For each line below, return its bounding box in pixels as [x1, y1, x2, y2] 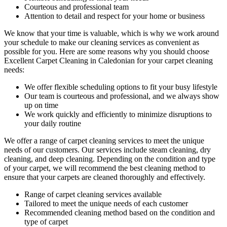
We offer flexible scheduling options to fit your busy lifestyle [24, 82, 217, 91]
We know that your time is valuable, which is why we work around [4, 28, 219, 37]
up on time [24, 100, 58, 109]
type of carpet [24, 217, 68, 226]
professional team [73, 2, 129, 11]
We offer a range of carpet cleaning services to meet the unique [4, 136, 204, 145]
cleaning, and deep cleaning [4, 154, 93, 163]
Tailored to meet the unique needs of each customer [24, 199, 188, 208]
